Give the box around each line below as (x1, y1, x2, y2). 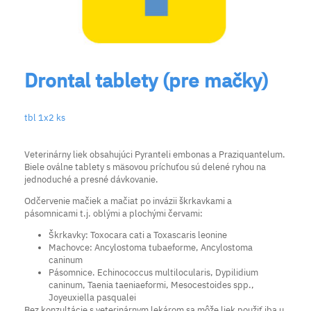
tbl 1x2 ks (24, 111, 65, 124)
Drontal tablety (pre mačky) (24, 67, 268, 93)
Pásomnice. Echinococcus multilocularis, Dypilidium (49, 266, 258, 278)
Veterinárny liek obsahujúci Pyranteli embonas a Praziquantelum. (24, 148, 285, 160)
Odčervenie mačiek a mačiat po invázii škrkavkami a (24, 194, 232, 207)
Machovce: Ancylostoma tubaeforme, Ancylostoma (49, 241, 253, 253)
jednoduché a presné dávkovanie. (24, 173, 158, 185)
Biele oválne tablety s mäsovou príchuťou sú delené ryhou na (24, 160, 266, 173)
